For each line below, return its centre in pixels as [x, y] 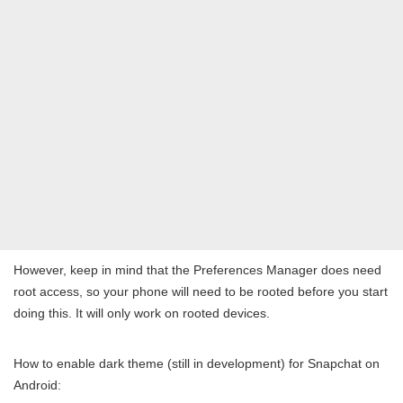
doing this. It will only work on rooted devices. [142, 313]
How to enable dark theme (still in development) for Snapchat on [197, 363]
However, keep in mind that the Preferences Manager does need [197, 269]
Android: [37, 385]
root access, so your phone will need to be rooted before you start [201, 291]
